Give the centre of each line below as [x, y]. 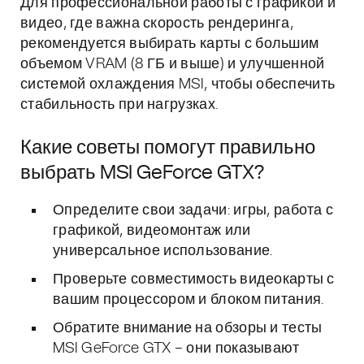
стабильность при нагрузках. [119, 105]
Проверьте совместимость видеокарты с [194, 279]
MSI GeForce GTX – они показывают [176, 349]
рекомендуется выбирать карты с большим [170, 44]
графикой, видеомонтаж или [152, 231]
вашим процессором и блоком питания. [188, 300]
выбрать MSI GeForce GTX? [142, 173]
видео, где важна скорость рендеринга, [157, 24]
